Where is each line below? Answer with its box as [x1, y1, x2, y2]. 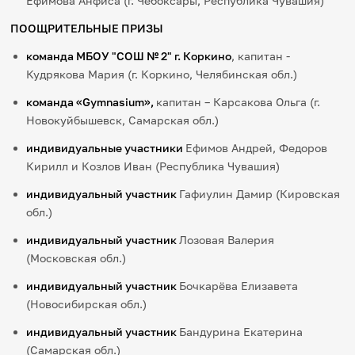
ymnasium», [90, 95, 157, 109]
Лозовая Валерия [179, 233, 275, 247]
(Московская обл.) [26, 251, 127, 265]
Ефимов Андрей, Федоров [185, 141, 328, 155]
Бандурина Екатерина [179, 325, 303, 339]
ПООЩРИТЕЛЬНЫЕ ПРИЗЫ [10, 21, 164, 36]
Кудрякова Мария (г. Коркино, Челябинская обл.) [26, 67, 298, 82]
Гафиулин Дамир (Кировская [179, 187, 341, 201]
